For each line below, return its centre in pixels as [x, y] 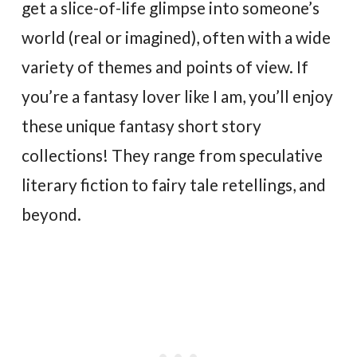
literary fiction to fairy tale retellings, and [174, 184]
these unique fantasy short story [142, 125]
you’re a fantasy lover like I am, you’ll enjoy [178, 96]
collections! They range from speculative [173, 155]
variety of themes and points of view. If [165, 66]
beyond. [52, 214]
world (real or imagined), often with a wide [177, 37]
